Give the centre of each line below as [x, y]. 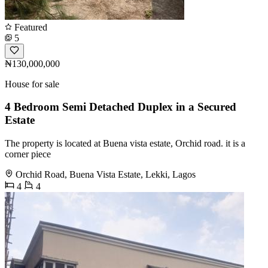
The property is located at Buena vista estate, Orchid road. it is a [125, 143]
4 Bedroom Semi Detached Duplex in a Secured [121, 107]
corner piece [28, 154]
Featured [30, 27]
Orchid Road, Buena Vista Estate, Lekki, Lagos [106, 174]
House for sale [32, 84]
